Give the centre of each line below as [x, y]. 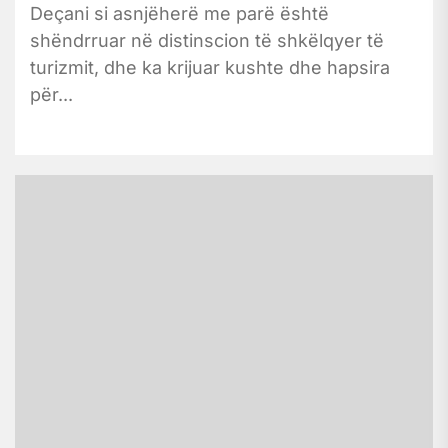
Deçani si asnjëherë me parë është [179, 13]
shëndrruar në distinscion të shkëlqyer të [207, 40]
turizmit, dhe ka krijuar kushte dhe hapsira [210, 67]
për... [51, 94]
